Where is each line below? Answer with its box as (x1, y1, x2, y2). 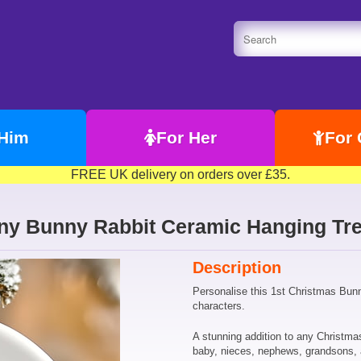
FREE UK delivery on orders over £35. (71, 168, 290, 181)
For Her (156, 128, 217, 147)
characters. (193, 300, 245, 312)
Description (193, 259, 281, 276)
